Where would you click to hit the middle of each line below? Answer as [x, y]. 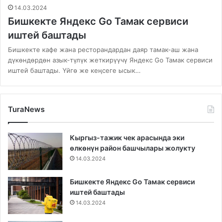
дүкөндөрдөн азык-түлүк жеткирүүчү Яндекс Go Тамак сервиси [110, 60]
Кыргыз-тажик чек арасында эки [127, 138]
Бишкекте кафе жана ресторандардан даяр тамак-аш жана [103, 50]
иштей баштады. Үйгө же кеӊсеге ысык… [74, 71]
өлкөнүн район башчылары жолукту [133, 148]
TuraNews [26, 110]
